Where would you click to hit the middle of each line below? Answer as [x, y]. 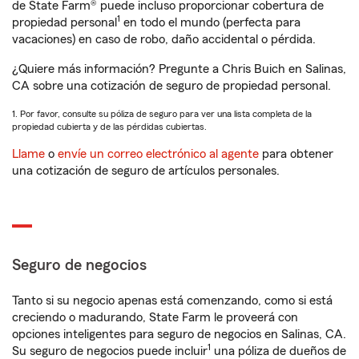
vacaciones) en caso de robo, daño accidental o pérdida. [164, 40]
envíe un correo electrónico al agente [158, 154]
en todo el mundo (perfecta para [210, 23]
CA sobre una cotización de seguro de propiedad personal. [171, 86]
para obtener [296, 154]
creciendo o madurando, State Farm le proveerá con [155, 318]
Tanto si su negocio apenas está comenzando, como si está [172, 301]
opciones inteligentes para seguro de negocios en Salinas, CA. [179, 335]
